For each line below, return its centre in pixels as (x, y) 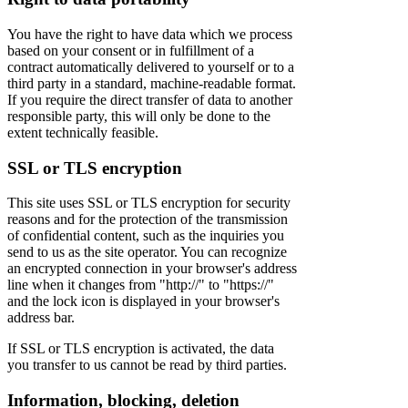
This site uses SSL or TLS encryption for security (149, 203)
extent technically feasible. (83, 132)
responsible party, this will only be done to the (139, 116)
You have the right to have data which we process (150, 34)
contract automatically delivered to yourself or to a (151, 66)
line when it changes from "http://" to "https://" (141, 285)
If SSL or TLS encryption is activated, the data (141, 349)
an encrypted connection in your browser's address (152, 269)
